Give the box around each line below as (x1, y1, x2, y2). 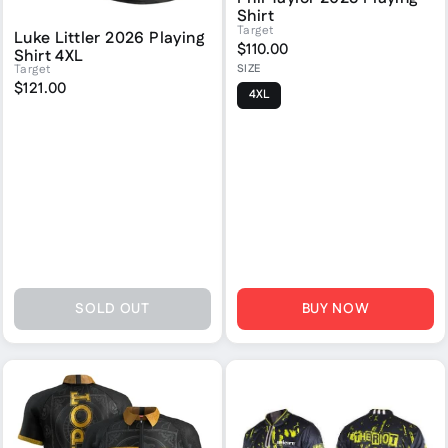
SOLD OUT (75, 298, 150, 319)
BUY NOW (301, 298, 370, 319)
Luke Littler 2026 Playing (14, 26, 204, 50)
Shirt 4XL (14, 44, 84, 68)
